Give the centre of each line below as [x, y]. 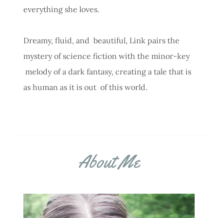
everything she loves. [61, 9]
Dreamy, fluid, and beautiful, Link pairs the [101, 40]
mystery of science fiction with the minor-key [107, 56]
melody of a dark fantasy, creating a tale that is [107, 71]
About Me [109, 161]
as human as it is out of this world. [86, 87]
